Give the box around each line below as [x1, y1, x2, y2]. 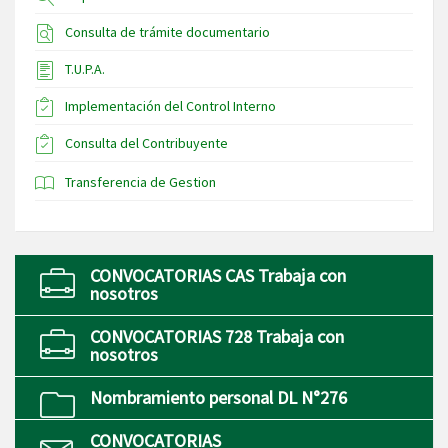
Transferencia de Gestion [65, 173, 216, 192]
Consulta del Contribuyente [65, 134, 228, 153]
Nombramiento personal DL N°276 [90, 386, 347, 410]
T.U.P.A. [65, 60, 105, 79]
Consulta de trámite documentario [65, 23, 270, 42]
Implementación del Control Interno [65, 97, 276, 116]
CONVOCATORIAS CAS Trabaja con [90, 264, 346, 288]
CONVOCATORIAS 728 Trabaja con [90, 325, 344, 349]
